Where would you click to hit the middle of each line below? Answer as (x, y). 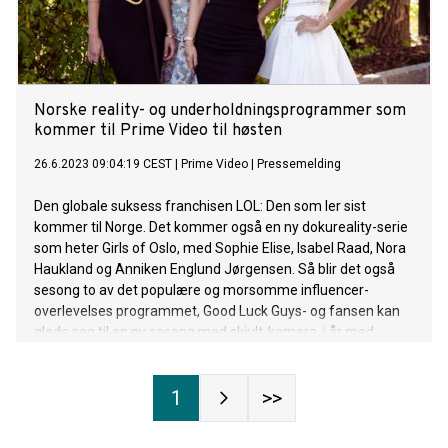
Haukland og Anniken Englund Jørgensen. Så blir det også (214, 269)
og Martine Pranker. (95, 395)
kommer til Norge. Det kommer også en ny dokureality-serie (221, 227)
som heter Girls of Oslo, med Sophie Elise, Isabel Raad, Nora (220, 248)
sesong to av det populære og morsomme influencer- (201, 290)
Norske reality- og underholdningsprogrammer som (220, 111)
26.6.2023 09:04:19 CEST (103, 164)
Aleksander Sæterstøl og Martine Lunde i (162, 353)
